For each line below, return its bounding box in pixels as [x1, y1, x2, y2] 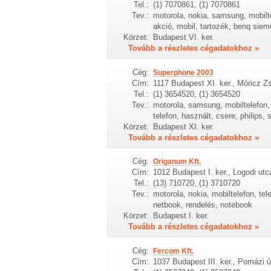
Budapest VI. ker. [152, 33, 214, 42]
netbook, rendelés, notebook [152, 200, 252, 210]
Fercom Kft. [152, 246, 194, 255]
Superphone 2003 [152, 68, 214, 77]
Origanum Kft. [152, 157, 201, 166]
